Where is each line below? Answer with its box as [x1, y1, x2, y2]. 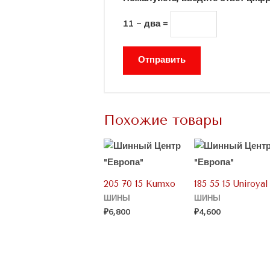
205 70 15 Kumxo [104, 178, 176, 189]
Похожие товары [104, 111, 223, 128]
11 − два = [123, 18, 171, 31]
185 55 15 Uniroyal [194, 178, 269, 189]
